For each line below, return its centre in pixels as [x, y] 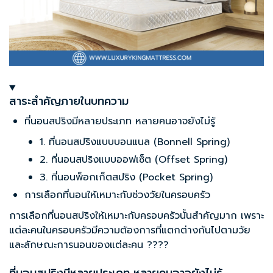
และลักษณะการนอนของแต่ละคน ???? [89, 245]
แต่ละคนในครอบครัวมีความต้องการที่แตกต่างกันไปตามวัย [130, 231]
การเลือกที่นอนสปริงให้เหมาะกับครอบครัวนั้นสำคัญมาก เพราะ [136, 216]
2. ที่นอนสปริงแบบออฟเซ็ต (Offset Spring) [133, 160]
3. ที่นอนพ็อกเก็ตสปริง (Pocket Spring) [126, 178]
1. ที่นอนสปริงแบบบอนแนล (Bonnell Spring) [135, 142]
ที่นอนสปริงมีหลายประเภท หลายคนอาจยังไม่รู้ [120, 122]
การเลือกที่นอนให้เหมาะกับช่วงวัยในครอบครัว [117, 195]
